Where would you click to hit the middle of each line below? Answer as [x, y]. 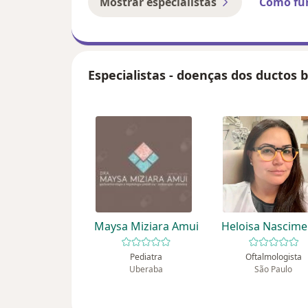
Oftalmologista [273, 257]
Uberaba [146, 269]
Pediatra [146, 257]
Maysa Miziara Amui [146, 227]
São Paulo [274, 269]
